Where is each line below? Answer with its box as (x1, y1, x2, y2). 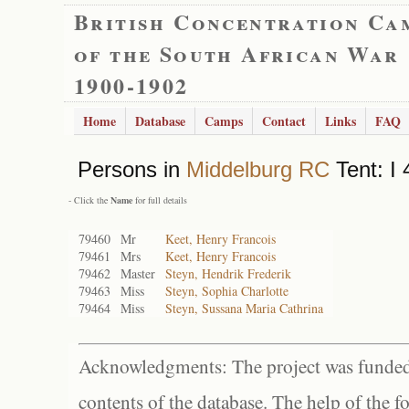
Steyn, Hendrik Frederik (165, 265, 291, 282)
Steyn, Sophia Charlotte (165, 282, 288, 299)
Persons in (78, 157, 186, 182)
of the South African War (74, 37, 400, 69)
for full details (132, 194, 187, 206)
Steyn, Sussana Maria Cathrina (165, 299, 323, 317)
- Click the (68, 194, 110, 206)
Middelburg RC (186, 157, 330, 182)
